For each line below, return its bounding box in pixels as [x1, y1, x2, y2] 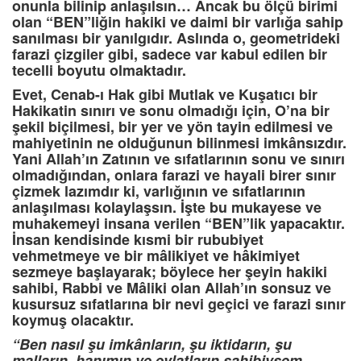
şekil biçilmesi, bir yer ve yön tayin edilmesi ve [12, 116, 333, 138]
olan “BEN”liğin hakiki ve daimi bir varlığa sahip [12, 11, 343, 33]
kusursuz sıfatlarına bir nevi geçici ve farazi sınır [12, 293, 346, 315]
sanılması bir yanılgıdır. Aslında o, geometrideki [12, 27, 340, 49]
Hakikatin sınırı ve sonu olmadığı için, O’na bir [12, 100, 330, 122]
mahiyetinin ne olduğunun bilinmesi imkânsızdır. [12, 132, 346, 154]
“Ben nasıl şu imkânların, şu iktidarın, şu [12, 334, 292, 355]
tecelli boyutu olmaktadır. [12, 60, 186, 81]
